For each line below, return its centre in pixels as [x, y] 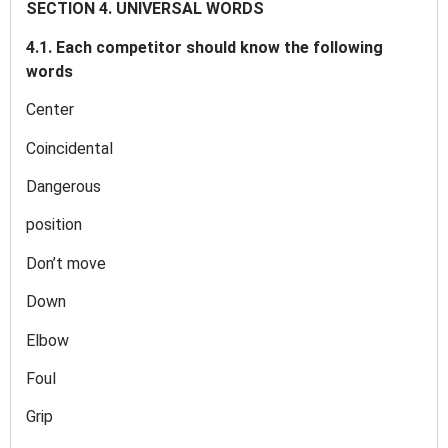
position [54, 225]
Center [52, 110]
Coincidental [71, 148]
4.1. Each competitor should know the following [204, 47]
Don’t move [68, 263]
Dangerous [65, 186]
